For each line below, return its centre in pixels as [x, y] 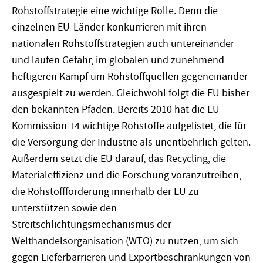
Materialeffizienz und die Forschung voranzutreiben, [127, 175]
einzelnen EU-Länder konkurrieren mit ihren [109, 27]
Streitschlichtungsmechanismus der [92, 224]
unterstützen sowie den [64, 208]
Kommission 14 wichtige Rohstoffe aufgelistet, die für [129, 126]
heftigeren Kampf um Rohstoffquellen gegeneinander [130, 76]
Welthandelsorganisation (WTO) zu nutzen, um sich [125, 241]
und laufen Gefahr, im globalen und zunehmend [118, 60]
